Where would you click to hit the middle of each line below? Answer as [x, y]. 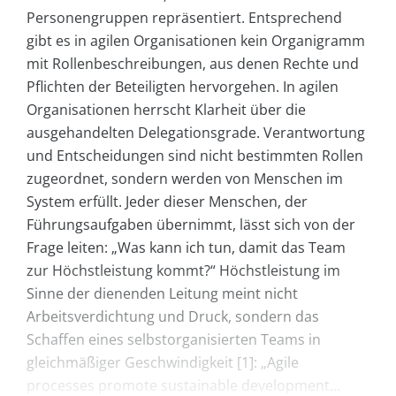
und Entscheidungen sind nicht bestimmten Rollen [195, 156]
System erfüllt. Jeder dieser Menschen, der [167, 202]
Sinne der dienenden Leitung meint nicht [162, 294]
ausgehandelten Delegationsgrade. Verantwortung [196, 133]
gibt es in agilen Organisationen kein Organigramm [196, 41]
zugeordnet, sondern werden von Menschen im [185, 179]
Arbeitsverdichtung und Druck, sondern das [173, 317]
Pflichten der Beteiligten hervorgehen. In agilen [183, 87]
